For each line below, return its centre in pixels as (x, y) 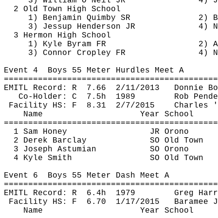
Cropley (94, 53)
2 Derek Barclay (50, 141)
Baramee (191, 202)
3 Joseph (36, 149)
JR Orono (169, 132)
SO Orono (169, 149)
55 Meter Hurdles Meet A (126, 71)
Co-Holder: (45, 97)
